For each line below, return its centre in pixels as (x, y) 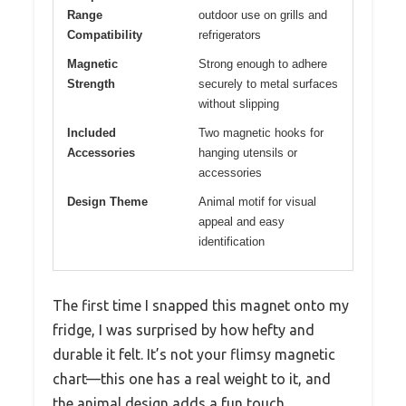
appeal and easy (242, 221)
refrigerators (230, 34)
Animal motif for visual (257, 201)
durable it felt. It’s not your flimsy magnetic (194, 354)
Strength (91, 83)
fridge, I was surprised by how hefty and (184, 329)
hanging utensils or (248, 152)
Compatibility (105, 34)
